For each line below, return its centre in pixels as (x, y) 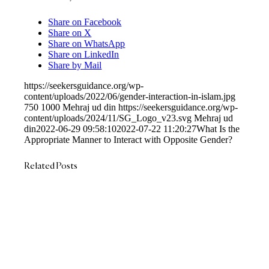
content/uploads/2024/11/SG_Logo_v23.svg (108, 118)
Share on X (70, 32)
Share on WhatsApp (87, 43)
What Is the (218, 128)
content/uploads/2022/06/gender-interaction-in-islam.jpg (130, 96)
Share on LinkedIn (84, 54)
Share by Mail (75, 65)
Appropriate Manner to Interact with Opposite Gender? (128, 139)
